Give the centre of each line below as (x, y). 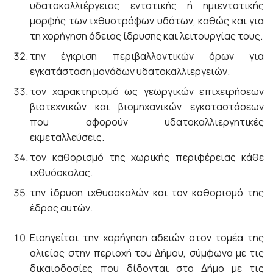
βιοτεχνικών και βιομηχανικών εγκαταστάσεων (147, 107)
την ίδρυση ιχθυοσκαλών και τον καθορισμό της (147, 193)
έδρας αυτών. (62, 208)
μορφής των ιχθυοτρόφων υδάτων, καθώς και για (147, 21)
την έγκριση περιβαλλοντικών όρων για (147, 56)
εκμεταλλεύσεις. (67, 137)
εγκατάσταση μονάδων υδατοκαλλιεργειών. (130, 71)
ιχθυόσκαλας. (62, 172)
